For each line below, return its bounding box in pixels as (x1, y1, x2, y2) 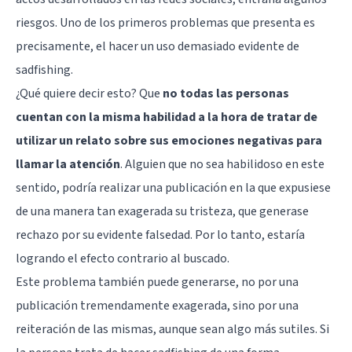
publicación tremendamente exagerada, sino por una (16, 296, 299, 314)
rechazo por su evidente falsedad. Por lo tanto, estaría (16, 225, 305, 244)
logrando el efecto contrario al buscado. (16, 249, 229, 267)
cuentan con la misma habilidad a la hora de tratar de (16, 108, 317, 126)
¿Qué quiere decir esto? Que (16, 84, 163, 102)
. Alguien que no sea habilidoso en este (120, 155, 324, 173)
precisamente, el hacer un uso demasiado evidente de (16, 37, 299, 55)
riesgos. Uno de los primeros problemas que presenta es (16, 13, 315, 31)
